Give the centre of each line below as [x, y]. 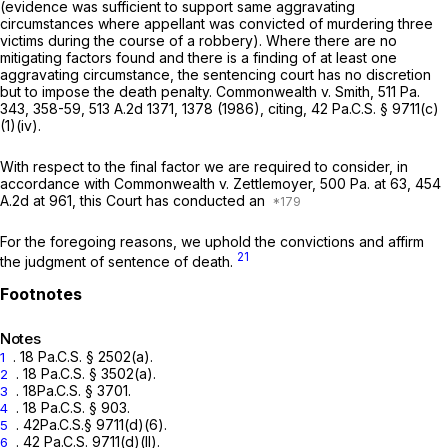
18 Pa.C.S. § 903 [75, 407]
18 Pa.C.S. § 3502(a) [88, 373]
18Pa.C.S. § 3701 [75, 390]
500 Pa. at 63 [363, 184]
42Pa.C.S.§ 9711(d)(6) [93, 424]
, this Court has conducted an [170, 201]
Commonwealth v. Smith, [297, 92]
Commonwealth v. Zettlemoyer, [217, 184]
